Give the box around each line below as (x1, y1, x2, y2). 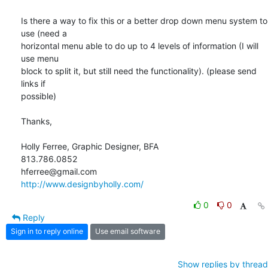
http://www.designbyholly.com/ (21, 178, 144, 189)
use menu (21, 53, 59, 63)
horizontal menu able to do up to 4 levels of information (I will (21, 40, 258, 51)
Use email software (95, 227, 160, 236)
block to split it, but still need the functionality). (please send (21, 65, 257, 76)
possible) (21, 90, 56, 101)
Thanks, (21, 115, 52, 126)
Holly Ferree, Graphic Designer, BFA (21, 141, 159, 151)
